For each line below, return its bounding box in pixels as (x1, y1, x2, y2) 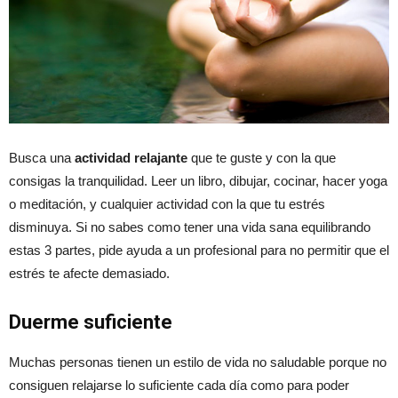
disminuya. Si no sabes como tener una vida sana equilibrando (9, 219, 370, 235)
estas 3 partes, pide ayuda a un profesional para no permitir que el (9, 243, 389, 259)
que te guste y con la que (187, 150, 336, 166)
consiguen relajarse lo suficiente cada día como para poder (9, 378, 349, 394)
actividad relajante (71, 150, 187, 166)
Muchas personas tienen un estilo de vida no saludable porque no (9, 354, 386, 370)
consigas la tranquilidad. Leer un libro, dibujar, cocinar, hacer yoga (9, 173, 387, 189)
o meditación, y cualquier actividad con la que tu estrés (9, 196, 325, 212)
